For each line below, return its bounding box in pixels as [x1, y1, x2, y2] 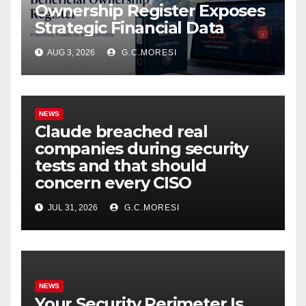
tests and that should [35, 155, 206, 176]
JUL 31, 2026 [46, 202, 98, 212]
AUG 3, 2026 [46, 47, 95, 57]
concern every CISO [35, 172, 191, 193]
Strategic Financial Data [35, 17, 225, 38]
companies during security [35, 138, 248, 158]
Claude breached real [35, 121, 208, 141]
